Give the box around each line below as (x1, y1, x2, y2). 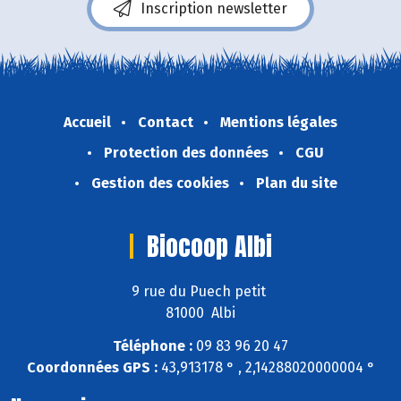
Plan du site (255, 174, 337, 192)
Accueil (64, 113, 111, 131)
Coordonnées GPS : (26, 359, 158, 377)
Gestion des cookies (90, 174, 229, 192)
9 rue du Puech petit (132, 283, 269, 301)
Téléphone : (113, 337, 192, 355)
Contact (138, 113, 193, 131)
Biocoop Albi (146, 226, 272, 265)
